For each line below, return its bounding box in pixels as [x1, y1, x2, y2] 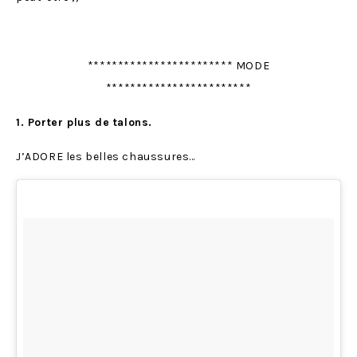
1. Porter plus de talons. [16, 115, 152, 129]
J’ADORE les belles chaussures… [16, 149, 195, 163]
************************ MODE [87, 58, 270, 73]
